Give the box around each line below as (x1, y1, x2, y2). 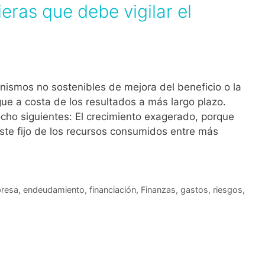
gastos (180, 185, 208, 195)
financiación (89, 185, 136, 195)
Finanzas (140, 185, 176, 195)
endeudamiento (22, 185, 85, 195)
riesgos (212, 185, 243, 195)
